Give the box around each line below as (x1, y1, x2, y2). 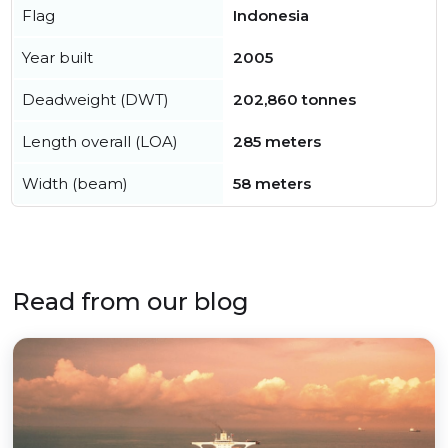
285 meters (233, 132, 321, 151)
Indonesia (233, 6, 309, 25)
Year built (22, 48, 93, 67)
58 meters (233, 174, 311, 193)
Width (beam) (22, 174, 128, 193)
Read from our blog (12, 287, 249, 316)
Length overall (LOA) (22, 132, 178, 151)
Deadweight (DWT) (22, 90, 169, 109)
